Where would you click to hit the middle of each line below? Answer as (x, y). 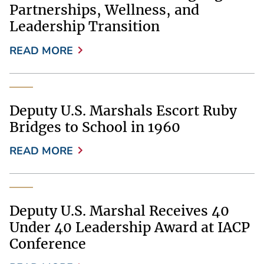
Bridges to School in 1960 (95, 127)
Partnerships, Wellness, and (104, 10)
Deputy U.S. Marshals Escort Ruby (123, 110)
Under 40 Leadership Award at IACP (130, 227)
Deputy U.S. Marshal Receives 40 (119, 210)
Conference (48, 243)
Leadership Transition (85, 27)
